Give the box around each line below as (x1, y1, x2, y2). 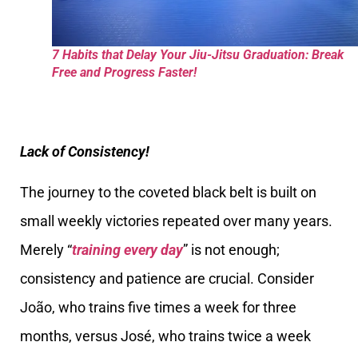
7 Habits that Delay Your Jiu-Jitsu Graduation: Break (52, 46, 344, 62)
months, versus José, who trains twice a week (20, 327, 311, 344)
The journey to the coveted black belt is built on (20, 183, 316, 201)
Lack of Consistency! (20, 143, 149, 161)
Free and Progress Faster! (52, 64, 197, 80)
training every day (72, 241, 183, 258)
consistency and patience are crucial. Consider (20, 269, 314, 287)
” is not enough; (183, 241, 280, 258)
